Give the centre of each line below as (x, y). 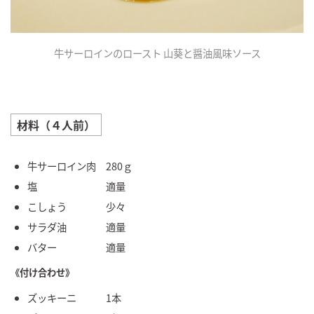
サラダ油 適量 (76, 227)
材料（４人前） (56, 125)
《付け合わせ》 (42, 273)
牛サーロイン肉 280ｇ (80, 166)
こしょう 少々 (76, 207)
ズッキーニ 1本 (74, 298)
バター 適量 (76, 247)
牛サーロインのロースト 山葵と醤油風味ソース (157, 53)
